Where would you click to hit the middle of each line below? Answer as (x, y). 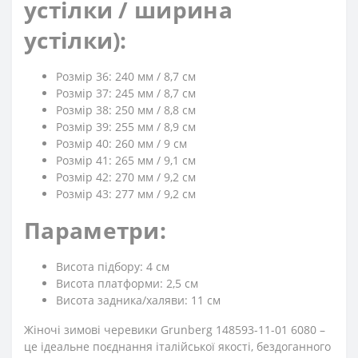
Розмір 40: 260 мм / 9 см (121, 143)
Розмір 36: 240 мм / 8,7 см (126, 76)
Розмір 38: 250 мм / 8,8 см (126, 110)
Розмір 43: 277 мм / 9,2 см (126, 194)
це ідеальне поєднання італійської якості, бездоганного (177, 346)
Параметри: (95, 230)
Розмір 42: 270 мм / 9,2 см (126, 177)
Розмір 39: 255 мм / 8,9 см (126, 127)
